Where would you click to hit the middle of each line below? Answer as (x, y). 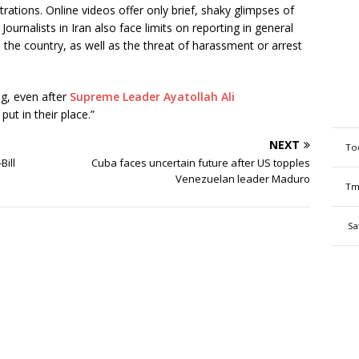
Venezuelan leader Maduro (243, 178)
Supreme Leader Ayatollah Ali (152, 96)
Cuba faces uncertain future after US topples (201, 162)
